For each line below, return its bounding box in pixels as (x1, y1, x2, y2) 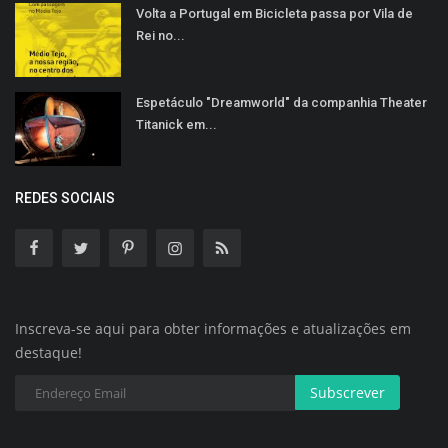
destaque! (15, 342, 82, 362)
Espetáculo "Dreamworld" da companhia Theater (136, 94, 427, 110)
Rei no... (136, 27, 185, 43)
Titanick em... (136, 116, 217, 132)
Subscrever (310, 382, 385, 402)
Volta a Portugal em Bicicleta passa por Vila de (136, 5, 413, 21)
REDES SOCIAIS (15, 189, 115, 206)
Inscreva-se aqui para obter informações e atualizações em (15, 318, 411, 338)
